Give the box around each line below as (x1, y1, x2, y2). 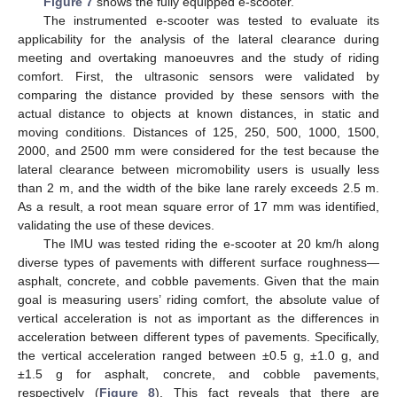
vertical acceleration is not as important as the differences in (18, 310, 379, 325)
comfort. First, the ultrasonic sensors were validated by (18, 68, 379, 83)
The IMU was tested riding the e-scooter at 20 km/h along (43, 236, 379, 251)
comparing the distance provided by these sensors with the (18, 87, 379, 102)
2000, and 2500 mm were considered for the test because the (18, 143, 379, 158)
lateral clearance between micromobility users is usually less (18, 161, 379, 176)
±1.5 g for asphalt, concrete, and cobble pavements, (18, 366, 379, 381)
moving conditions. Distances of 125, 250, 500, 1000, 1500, (18, 124, 379, 139)
